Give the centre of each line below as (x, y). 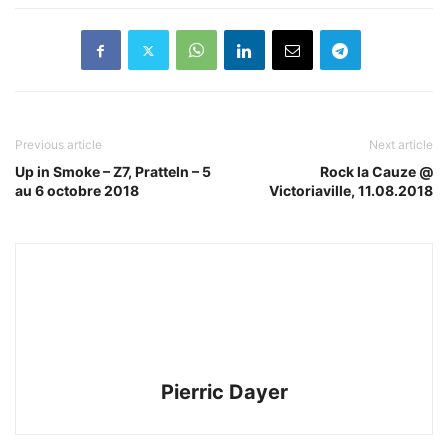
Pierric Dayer (224, 392)
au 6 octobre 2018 (77, 191)
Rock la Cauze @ (376, 172)
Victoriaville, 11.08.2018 (351, 191)
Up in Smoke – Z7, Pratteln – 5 (113, 172)
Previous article (58, 145)
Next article (401, 145)
